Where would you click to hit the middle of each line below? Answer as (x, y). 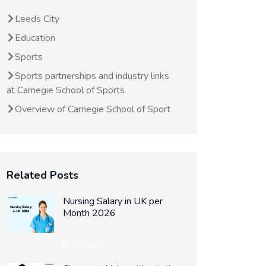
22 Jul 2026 (89, 245)
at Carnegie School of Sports (66, 90)
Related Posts (42, 175)
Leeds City (37, 19)
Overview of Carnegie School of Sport (93, 109)
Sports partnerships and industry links (92, 76)
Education (35, 38)
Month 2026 (89, 213)
